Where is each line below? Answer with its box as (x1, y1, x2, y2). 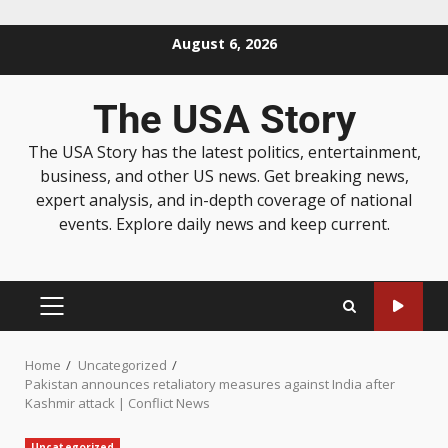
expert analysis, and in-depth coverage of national (36, 189, 412, 211)
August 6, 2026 (171, 33, 277, 53)
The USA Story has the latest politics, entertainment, (27, 141, 421, 163)
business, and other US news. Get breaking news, (39, 165, 409, 187)
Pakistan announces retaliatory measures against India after (25, 375, 395, 393)
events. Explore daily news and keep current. (58, 213, 390, 235)
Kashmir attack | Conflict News (25, 394, 210, 412)
